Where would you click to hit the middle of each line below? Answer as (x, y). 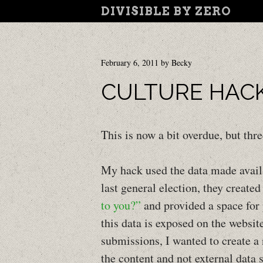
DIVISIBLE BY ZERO (166, 11)
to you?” (122, 205)
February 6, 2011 (130, 63)
